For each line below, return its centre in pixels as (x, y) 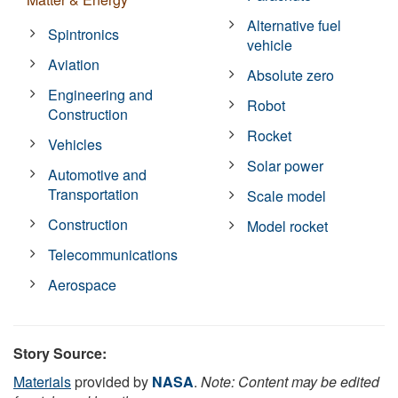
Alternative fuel (295, 25)
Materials (42, 381)
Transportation (94, 194)
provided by (111, 381)
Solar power (286, 165)
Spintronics (84, 34)
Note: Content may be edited (290, 381)
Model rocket (288, 226)
